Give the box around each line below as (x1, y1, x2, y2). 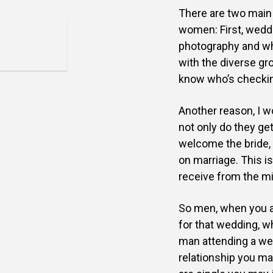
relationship (179, 251, 238, 264)
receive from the (179, 170, 261, 183)
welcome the (179, 137, 244, 150)
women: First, (179, 23, 246, 36)
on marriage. (179, 154, 241, 166)
